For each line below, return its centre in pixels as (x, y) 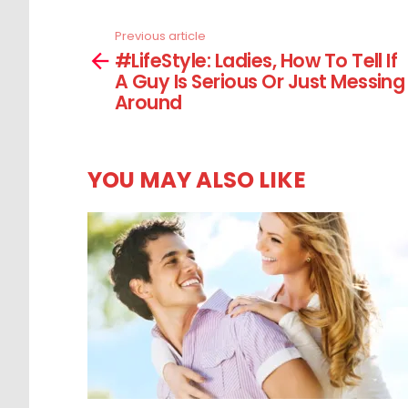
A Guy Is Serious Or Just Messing (260, 81)
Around (148, 102)
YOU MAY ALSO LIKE (197, 179)
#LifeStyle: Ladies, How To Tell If (256, 60)
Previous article (160, 36)
